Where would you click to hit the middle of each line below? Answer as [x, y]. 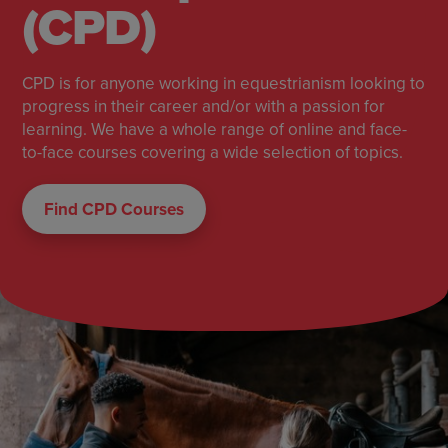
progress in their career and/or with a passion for [204, 105]
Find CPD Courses [114, 208]
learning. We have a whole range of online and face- [215, 128]
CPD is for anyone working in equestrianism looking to [224, 82]
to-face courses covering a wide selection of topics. [213, 151]
